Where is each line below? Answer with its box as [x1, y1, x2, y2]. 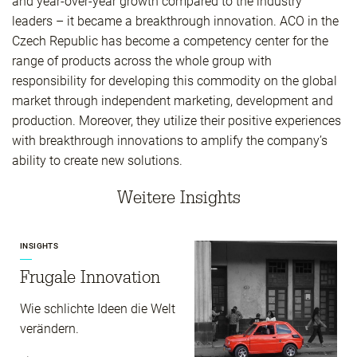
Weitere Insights [116, 186, 241, 208]
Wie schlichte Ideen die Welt [20, 301, 175, 316]
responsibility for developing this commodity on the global [12, 73, 337, 88]
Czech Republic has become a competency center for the [12, 33, 328, 49]
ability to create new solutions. [12, 153, 182, 168]
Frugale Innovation [20, 266, 160, 288]
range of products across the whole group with [12, 53, 272, 69]
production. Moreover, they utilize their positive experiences [12, 113, 341, 128]
